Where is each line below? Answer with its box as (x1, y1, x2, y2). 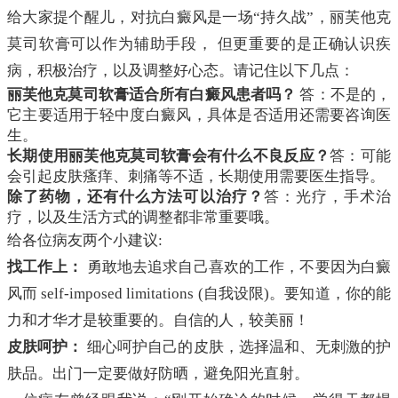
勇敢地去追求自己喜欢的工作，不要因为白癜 (83, 259, 392, 276)
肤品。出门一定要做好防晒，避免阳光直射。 (7, 365, 309, 383)
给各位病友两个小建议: (7, 232, 163, 250)
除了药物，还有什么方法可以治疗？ (7, 188, 264, 206)
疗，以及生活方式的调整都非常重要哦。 (7, 209, 279, 227)
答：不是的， (296, 86, 392, 104)
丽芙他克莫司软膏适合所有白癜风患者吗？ (7, 86, 297, 104)
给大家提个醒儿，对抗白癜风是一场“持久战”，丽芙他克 (7, 9, 391, 27)
